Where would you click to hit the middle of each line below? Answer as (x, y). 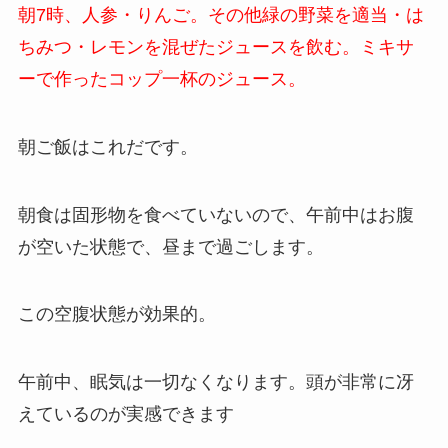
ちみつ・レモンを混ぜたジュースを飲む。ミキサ (215, 46)
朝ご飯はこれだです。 (107, 146)
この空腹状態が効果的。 (116, 314)
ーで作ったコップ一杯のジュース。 (161, 78)
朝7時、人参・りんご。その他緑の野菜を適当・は (220, 14)
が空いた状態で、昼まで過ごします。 (170, 246)
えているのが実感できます (125, 414)
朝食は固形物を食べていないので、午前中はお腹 (215, 214)
